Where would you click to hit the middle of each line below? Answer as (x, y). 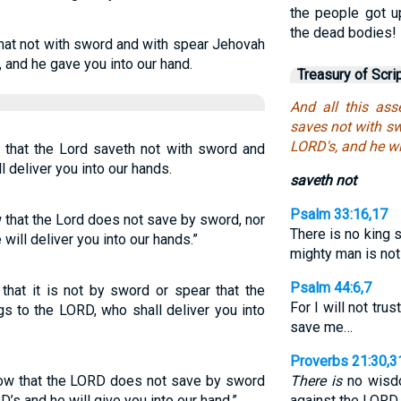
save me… (321, 327)
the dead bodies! (343, 33)
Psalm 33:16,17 (338, 214)
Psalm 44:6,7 (330, 288)
